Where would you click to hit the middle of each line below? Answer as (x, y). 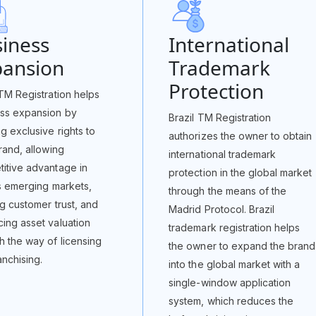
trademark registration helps (235, 227)
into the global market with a (235, 264)
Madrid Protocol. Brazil (221, 209)
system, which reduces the (231, 301)
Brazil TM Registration (220, 117)
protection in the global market (241, 172)
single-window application (230, 282)
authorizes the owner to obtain (241, 136)
